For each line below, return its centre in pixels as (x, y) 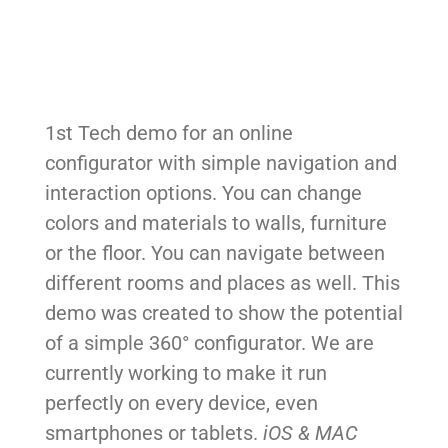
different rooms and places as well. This (222, 283)
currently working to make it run (185, 373)
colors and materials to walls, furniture (215, 223)
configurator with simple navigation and (220, 163)
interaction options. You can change (203, 193)
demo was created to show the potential (223, 313)
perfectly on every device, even (181, 403)
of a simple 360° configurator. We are (209, 343)
